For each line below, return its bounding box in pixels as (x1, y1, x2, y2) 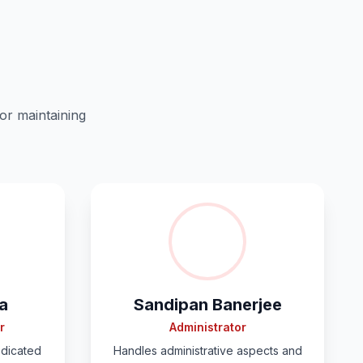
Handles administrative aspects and (113, 344, 302, 357)
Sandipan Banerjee (133, 295, 282, 314)
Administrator (169, 320, 246, 334)
